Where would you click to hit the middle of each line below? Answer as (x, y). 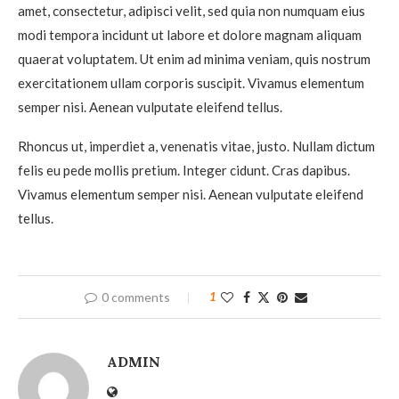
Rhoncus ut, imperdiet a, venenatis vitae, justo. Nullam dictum (196, 147)
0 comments (136, 297)
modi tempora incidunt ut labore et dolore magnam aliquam (190, 35)
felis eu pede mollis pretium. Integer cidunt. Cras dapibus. (184, 171)
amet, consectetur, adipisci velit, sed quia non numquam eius (191, 11)
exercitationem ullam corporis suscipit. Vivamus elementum (191, 83)
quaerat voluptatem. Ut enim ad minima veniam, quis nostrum (194, 59)
